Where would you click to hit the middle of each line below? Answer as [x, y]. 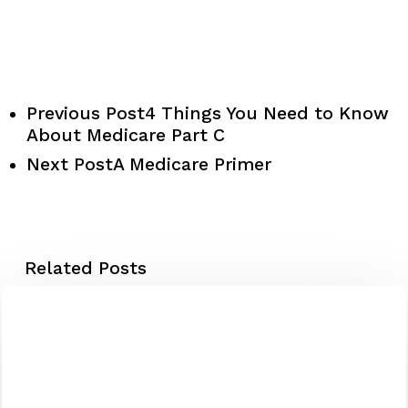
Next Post [69, 164]
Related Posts [85, 268]
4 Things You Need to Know [266, 113]
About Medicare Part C [125, 135]
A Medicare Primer [192, 164]
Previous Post [85, 113]
